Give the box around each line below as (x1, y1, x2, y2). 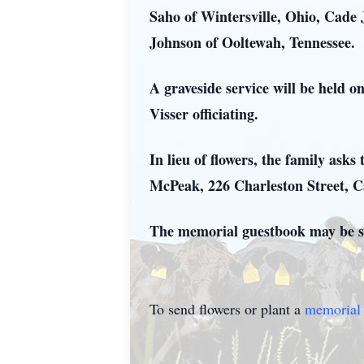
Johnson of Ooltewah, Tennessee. (149, 32, 355, 53)
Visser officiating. (149, 103, 258, 124)
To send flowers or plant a (149, 299, 305, 318)
